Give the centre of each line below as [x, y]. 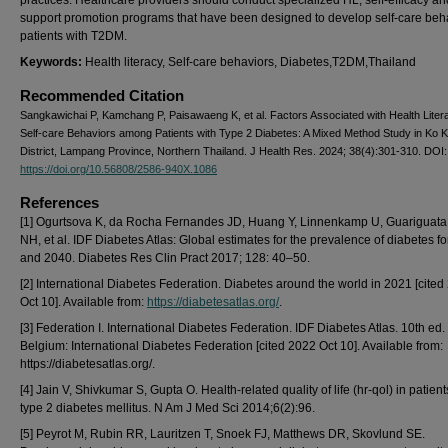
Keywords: [52, 62]
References [59, 202]
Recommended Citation [102, 95]
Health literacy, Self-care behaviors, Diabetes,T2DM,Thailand [250, 62]
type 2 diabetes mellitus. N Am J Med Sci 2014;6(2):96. [167, 408]
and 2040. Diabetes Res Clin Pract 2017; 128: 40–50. [165, 258]
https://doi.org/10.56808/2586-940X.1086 [118, 169]
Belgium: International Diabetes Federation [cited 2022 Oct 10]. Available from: [231, 346]
